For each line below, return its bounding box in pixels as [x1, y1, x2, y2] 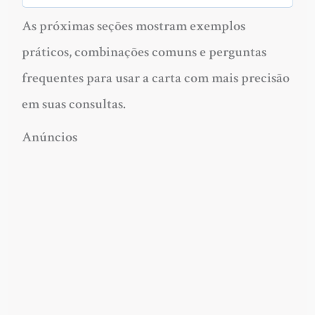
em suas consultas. [21, 94, 126, 113]
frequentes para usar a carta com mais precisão [21, 68, 290, 87]
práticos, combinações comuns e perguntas [21, 42, 266, 61]
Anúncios [21, 127, 77, 146]
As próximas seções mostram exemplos [21, 16, 245, 35]
